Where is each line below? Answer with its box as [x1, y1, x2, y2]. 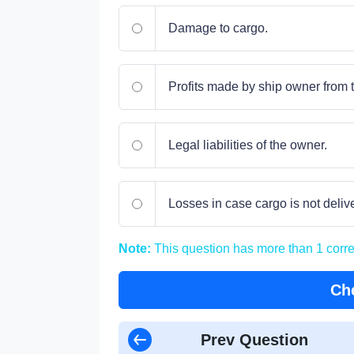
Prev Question [201, 331, 308, 348]
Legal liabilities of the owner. [168, 138, 327, 152]
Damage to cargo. [168, 21, 268, 35]
